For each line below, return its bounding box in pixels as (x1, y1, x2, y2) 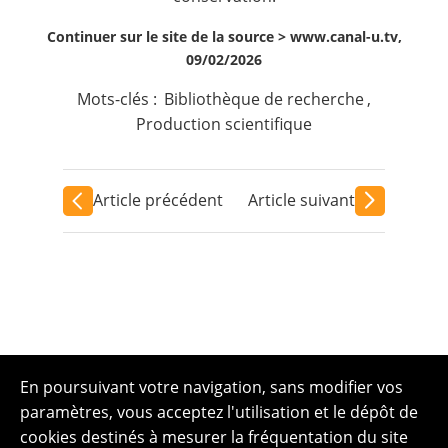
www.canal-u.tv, (289, 26, 402, 46)
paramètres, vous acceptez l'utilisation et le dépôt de (20, 401, 418, 423)
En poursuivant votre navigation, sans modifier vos (20, 376, 403, 398)
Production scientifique (136, 112, 312, 135)
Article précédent (92, 189, 223, 211)
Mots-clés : (76, 87, 161, 110)
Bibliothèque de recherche (164, 87, 364, 110)
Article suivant (248, 189, 356, 211)
